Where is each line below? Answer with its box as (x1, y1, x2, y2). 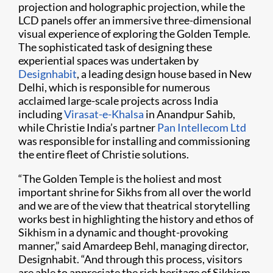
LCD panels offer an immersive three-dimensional (18, 13, 252, 27)
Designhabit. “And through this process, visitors (18, 252, 243, 266)
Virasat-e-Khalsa (64, 107, 144, 121)
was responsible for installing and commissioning (18, 134, 250, 147)
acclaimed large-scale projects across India (18, 94, 218, 107)
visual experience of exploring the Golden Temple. (18, 27, 250, 40)
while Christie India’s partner (18, 121, 157, 134)
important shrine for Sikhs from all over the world (18, 185, 251, 199)
